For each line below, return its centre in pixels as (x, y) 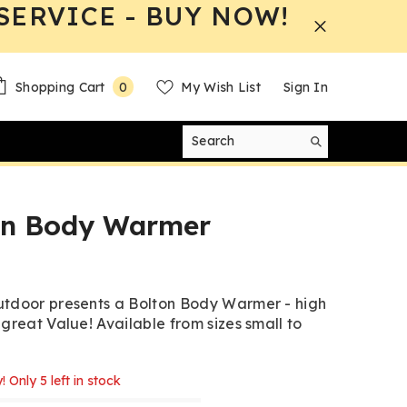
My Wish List (221, 87)
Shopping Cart (60, 87)
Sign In (306, 87)
